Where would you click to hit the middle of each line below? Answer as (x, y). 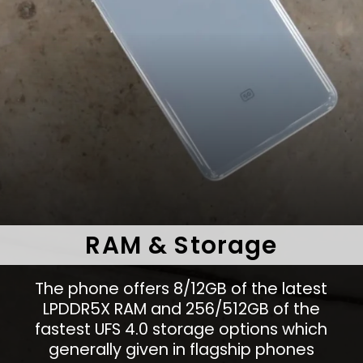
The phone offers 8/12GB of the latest (181, 289)
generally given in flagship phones (181, 350)
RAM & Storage (181, 246)
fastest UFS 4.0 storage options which (181, 329)
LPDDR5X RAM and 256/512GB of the (181, 309)
